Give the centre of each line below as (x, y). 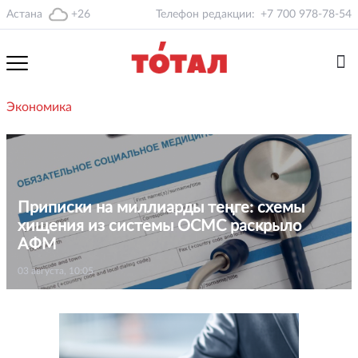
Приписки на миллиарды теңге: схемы (161, 208)
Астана (24, 14)
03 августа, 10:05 (56, 271)
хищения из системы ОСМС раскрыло (159, 226)
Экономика (39, 107)
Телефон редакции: (205, 14)
